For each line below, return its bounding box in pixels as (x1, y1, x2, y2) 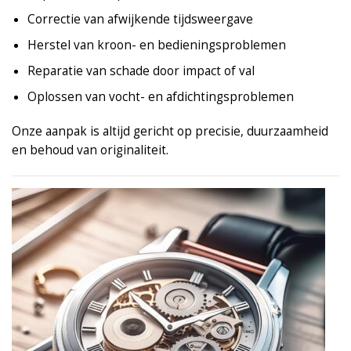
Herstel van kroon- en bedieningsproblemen (27, 36, 286, 53)
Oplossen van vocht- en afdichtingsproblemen (27, 89, 294, 106)
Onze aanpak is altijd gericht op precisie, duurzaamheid (12, 123, 328, 140)
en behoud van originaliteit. (12, 142, 168, 159)
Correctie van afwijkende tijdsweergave (27, 10, 253, 27)
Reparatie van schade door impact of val (27, 63, 255, 80)
